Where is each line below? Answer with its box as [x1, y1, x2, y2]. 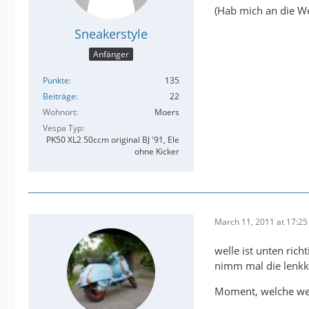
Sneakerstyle [74, 25, 148, 42]
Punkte [43, 74, 69, 87]
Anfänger [93, 48, 129, 61]
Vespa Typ [43, 122, 82, 134]
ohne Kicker [134, 146, 179, 158]
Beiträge [43, 90, 76, 103]
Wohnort [43, 106, 76, 119]
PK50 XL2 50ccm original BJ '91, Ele [46, 134, 179, 146]
